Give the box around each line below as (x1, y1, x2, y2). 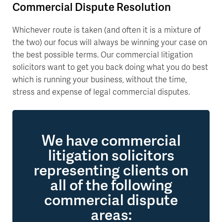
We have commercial (41, 129, 181, 150)
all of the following (50, 174, 172, 195)
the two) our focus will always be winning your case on (12, 36, 207, 48)
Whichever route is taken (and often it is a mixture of (12, 24, 201, 35)
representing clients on (34, 159, 188, 180)
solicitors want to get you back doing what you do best (12, 61, 208, 72)
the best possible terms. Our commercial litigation (12, 49, 193, 60)
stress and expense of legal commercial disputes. (12, 86, 190, 97)
